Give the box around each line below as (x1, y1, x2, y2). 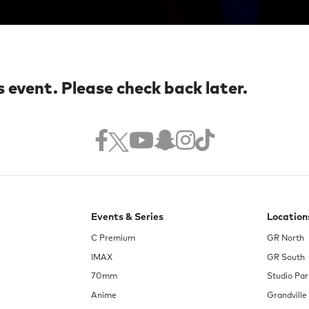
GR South (266, 253, 305, 262)
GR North (266, 235, 304, 243)
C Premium (91, 235, 136, 243)
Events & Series (91, 212, 164, 223)
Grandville (266, 292, 307, 301)
